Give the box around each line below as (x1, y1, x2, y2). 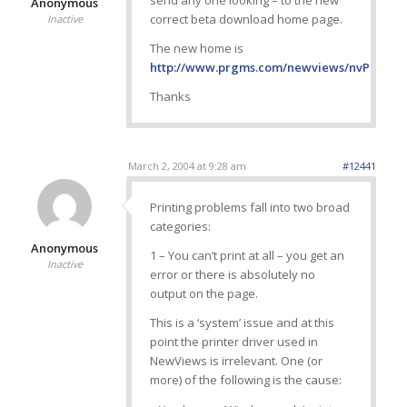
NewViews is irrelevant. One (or (149, 352, 323, 370)
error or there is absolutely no (149, 266, 315, 283)
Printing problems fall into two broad (149, 199, 350, 216)
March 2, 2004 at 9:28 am (127, 159, 246, 174)
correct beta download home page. (149, 11, 342, 28)
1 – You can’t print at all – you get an (149, 247, 344, 264)
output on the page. (149, 285, 258, 303)
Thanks (149, 88, 191, 105)
